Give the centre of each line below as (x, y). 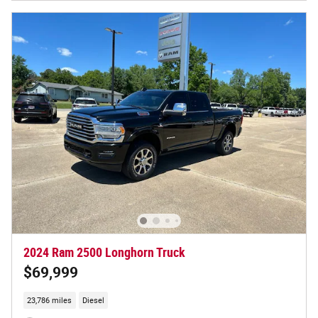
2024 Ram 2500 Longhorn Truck (104, 253)
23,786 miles (50, 300)
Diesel (93, 300)
